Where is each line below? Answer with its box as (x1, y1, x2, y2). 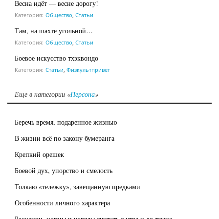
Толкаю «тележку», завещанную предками (15, 182, 140, 192)
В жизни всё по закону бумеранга (15, 133, 114, 143)
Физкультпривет (66, 66, 110, 74)
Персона (70, 89, 95, 99)
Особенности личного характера (15, 198, 110, 208)
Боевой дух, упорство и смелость (15, 166, 112, 175)
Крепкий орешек (15, 150, 64, 159)
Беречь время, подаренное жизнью (15, 117, 117, 127)
